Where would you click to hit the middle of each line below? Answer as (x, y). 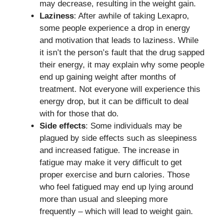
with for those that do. (79, 114)
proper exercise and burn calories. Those (115, 175)
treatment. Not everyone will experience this (120, 89)
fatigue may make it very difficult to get (111, 163)
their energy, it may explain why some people (122, 65)
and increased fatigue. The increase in (109, 150)
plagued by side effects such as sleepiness (118, 138)
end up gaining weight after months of (108, 77)
